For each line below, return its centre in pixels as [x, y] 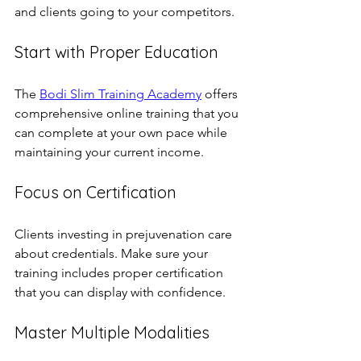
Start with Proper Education [116, 52]
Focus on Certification [95, 192]
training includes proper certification [120, 272]
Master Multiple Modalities [112, 332]
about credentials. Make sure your [113, 253]
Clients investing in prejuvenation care [125, 234]
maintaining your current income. [109, 151]
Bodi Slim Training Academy [120, 93]
